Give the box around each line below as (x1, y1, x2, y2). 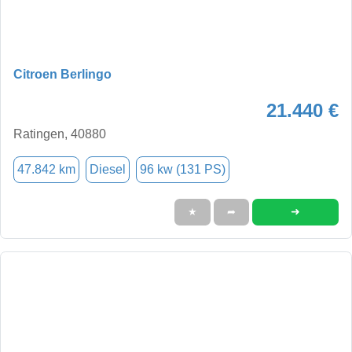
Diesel (90, 162, 126, 176)
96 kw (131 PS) (140, 162, 225, 176)
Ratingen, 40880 (13, 126, 106, 141)
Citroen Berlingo (13, 67, 112, 81)
